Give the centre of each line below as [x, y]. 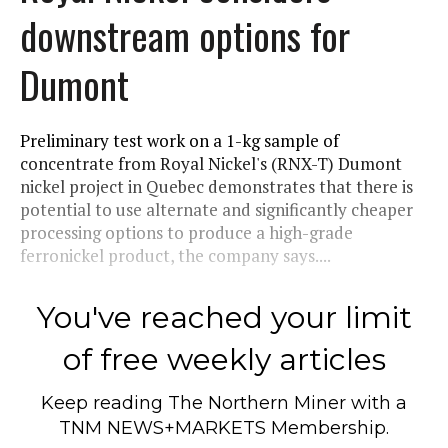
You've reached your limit [224, 317]
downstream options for [185, 34]
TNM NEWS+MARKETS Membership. [224, 427]
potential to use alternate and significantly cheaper [216, 209]
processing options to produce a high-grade [186, 232]
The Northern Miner [257, 402]
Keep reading [104, 402]
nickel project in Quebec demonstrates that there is [216, 186]
